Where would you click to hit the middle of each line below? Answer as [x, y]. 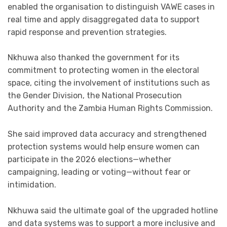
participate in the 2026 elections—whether [89, 159]
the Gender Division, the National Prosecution [95, 96]
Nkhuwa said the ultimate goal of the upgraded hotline [113, 210]
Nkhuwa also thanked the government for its [93, 58]
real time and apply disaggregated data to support [104, 19]
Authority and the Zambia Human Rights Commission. [110, 108]
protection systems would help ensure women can [104, 146]
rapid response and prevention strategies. [87, 32]
